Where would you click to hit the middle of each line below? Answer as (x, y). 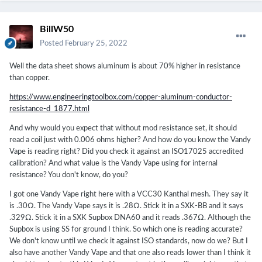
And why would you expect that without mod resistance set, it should (123, 129)
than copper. (30, 78)
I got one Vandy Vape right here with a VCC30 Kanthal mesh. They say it (129, 195)
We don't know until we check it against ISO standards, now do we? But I (129, 242)
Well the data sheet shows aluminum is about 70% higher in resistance (125, 67)
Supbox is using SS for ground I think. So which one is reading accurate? (126, 230)
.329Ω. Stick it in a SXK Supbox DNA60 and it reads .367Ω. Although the (130, 218)
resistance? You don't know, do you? (69, 175)
